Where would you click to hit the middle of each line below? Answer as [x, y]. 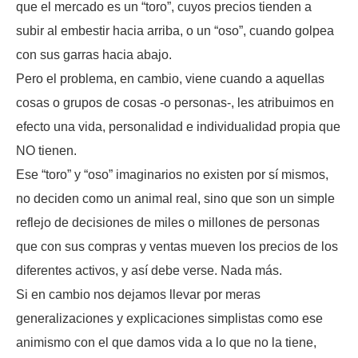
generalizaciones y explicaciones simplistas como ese [169, 318]
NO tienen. [46, 150]
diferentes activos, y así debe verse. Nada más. [149, 270]
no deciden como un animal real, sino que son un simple [175, 198]
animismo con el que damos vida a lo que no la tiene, [166, 342]
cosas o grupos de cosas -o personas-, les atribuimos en [175, 102]
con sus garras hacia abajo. [94, 54]
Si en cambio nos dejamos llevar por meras [138, 294]
